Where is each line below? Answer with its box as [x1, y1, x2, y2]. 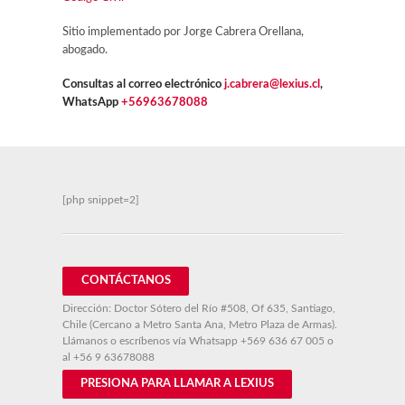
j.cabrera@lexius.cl [224, 79, 320, 90]
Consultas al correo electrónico [62, 79, 224, 90]
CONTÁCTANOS [80, 275, 171, 287]
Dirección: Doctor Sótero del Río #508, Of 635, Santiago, [62, 303, 335, 314]
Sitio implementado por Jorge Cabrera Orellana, [62, 26, 304, 38]
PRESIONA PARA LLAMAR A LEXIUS [80, 378, 274, 390]
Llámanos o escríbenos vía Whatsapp [62, 335, 240, 346]
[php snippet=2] [62, 194, 139, 205]
